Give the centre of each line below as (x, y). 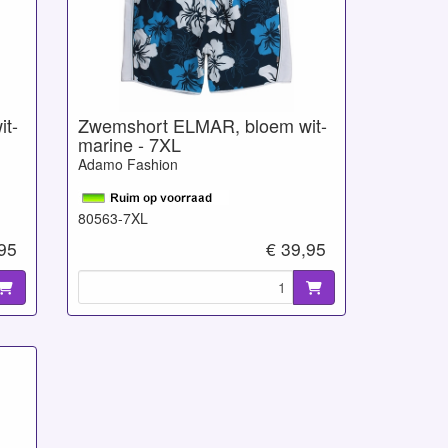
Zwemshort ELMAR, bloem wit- (202, 124)
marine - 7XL (129, 143)
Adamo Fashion (127, 163)
